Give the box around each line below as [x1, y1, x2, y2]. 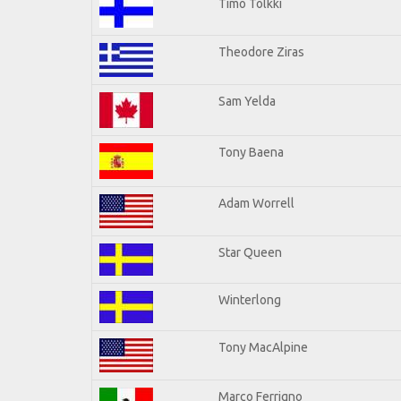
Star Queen [218, 244, 282, 260]
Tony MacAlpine [218, 339, 308, 354]
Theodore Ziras [218, 44, 304, 59]
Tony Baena [218, 144, 284, 159]
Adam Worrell [218, 195, 294, 210]
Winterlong [218, 292, 281, 307]
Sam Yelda [218, 93, 276, 108]
